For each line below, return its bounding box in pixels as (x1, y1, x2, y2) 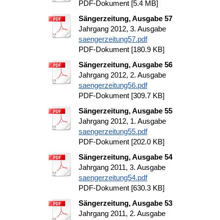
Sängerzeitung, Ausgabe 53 (79, 199, 172, 207)
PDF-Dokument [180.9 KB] (79, 45, 165, 54)
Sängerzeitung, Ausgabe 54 (79, 153, 172, 161)
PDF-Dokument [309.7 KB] (79, 91, 165, 100)
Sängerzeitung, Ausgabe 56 (79, 60, 172, 69)
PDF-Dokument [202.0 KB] (79, 137, 165, 146)
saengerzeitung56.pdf (79, 81, 147, 89)
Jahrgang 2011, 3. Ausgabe (79, 163, 165, 171)
